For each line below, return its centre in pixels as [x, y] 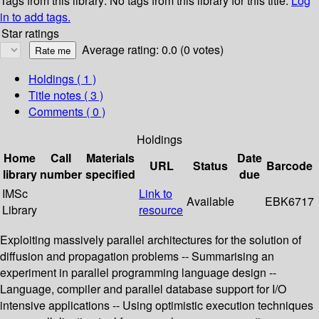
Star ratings [30, 33]
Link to [156, 194]
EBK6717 [289, 202]
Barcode [289, 166]
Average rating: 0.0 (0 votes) [153, 50]
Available [210, 202]
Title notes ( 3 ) [66, 95]
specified [110, 174]
